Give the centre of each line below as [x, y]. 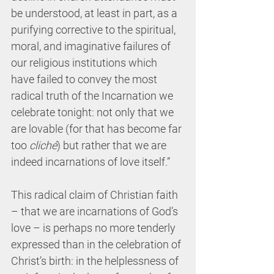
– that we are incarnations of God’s [96, 211]
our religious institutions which [85, 63]
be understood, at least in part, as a [95, 13]
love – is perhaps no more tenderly [94, 228]
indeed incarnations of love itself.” [91, 162]
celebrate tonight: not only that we [94, 112]
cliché [43, 145]
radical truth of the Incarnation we [93, 96]
